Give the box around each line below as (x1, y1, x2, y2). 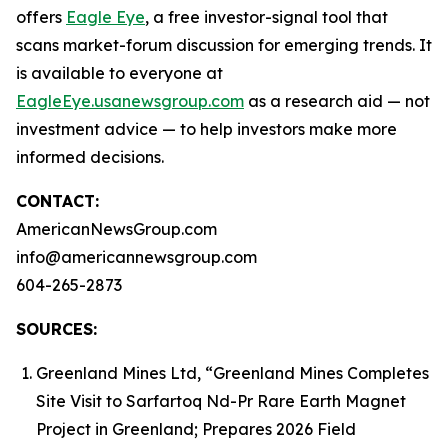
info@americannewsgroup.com (16, 247, 257, 267)
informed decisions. (16, 147, 164, 167)
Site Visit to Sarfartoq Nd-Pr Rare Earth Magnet (36, 391, 406, 411)
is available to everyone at (16, 63, 223, 83)
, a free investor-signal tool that (145, 7, 388, 27)
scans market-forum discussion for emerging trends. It (16, 35, 432, 55)
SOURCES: (16, 319, 97, 339)
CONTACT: (16, 191, 99, 211)
